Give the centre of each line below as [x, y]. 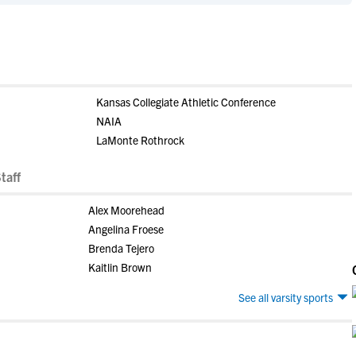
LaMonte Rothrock [140, 140]
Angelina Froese [126, 229]
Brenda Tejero [121, 248]
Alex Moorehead [126, 210]
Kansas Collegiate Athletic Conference [186, 102]
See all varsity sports [286, 297]
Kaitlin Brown [120, 267]
